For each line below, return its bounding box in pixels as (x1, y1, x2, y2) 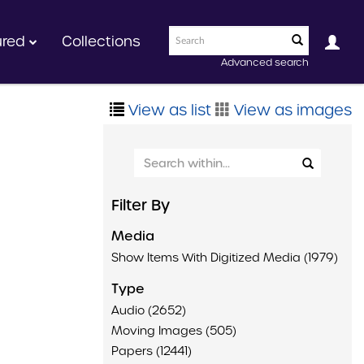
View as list (124, 101, 211, 119)
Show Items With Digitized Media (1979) (111, 250, 338, 265)
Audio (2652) (111, 303, 186, 318)
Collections (62, 32, 141, 50)
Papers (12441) (111, 344, 192, 358)
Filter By (111, 196, 170, 214)
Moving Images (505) (111, 323, 236, 338)
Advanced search (221, 56, 309, 68)
